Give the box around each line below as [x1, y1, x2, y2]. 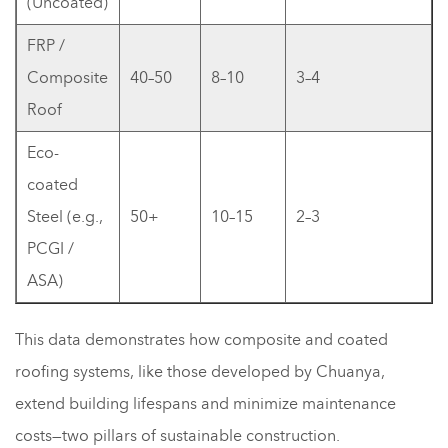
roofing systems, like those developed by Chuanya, [15, 360, 385, 383]
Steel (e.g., [27, 205, 103, 228]
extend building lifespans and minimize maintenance [15, 392, 396, 415]
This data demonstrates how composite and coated [15, 328, 388, 351]
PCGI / [27, 237, 74, 260]
